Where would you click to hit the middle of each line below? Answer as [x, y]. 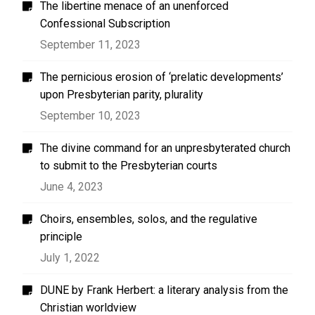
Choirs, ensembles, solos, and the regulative [149, 219]
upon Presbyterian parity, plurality [122, 95]
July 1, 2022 [70, 258]
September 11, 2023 [91, 45]
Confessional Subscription [105, 24]
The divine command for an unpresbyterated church [166, 148]
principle [62, 237]
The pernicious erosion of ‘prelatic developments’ [162, 77]
